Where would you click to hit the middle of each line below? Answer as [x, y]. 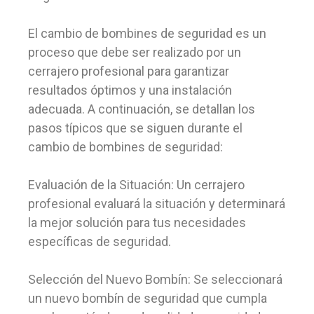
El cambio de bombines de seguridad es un [147, 33]
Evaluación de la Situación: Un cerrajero [136, 185]
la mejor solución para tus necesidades [137, 223]
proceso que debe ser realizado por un [135, 52]
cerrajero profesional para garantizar [129, 71]
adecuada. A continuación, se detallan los [142, 109]
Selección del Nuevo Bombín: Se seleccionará [155, 279]
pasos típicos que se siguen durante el [135, 128]
